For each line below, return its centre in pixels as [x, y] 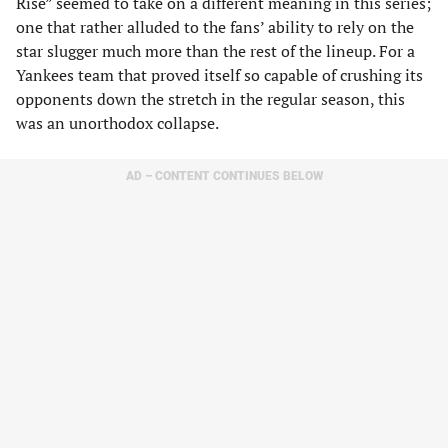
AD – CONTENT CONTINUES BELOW [224, 175]
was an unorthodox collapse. [117, 122]
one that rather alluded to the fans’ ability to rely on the [215, 26]
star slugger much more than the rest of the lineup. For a [215, 50]
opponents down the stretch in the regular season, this [210, 98]
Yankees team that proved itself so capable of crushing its [219, 74]
